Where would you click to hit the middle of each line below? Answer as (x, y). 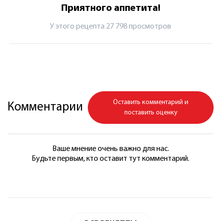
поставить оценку (151, 112)
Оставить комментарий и (151, 102)
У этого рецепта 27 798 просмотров (110, 26)
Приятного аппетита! (110, 8)
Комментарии (45, 107)
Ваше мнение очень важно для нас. (110, 149)
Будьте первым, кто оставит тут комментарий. (110, 159)
